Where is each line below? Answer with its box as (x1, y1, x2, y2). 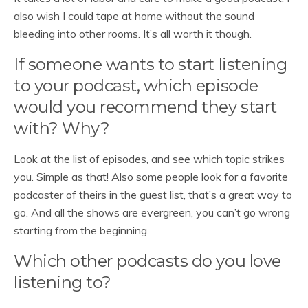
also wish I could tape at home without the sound (14, 9, 254, 23)
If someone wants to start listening (14, 54, 287, 74)
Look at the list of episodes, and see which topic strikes (14, 152, 285, 166)
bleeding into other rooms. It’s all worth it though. (14, 27, 252, 41)
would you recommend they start (14, 97, 277, 117)
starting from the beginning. (14, 223, 149, 237)
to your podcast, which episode (14, 76, 258, 96)
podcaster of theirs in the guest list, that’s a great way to (14, 188, 292, 201)
